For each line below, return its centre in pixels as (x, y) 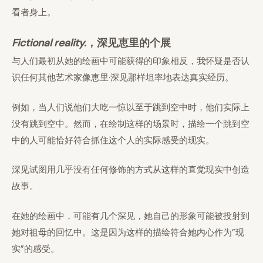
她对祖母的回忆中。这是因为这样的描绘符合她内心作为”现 (128, 232)
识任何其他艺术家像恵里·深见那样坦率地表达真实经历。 (123, 77)
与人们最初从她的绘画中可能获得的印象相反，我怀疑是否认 (131, 61)
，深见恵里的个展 (129, 43)
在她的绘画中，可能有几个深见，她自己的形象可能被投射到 (131, 216)
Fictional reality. (49, 43)
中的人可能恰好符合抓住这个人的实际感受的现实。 (113, 140)
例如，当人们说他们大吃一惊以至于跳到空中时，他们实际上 (131, 107)
